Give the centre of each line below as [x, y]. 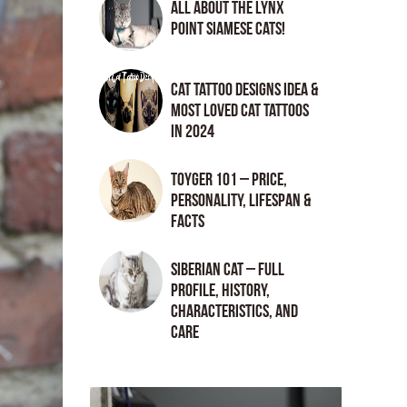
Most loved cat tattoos [239, 111]
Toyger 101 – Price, [228, 180]
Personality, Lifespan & [240, 201]
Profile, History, [220, 291]
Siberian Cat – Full [227, 270]
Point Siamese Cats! [228, 29]
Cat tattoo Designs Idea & [244, 90]
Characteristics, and [234, 312]
